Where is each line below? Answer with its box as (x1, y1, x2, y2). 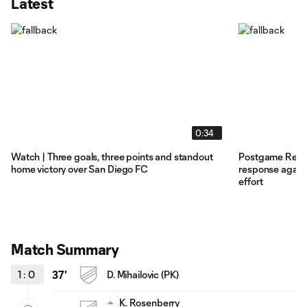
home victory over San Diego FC (11, 162, 148, 175)
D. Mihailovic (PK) (107, 268, 179, 280)
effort (238, 175, 265, 187)
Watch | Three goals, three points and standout (11, 150, 213, 162)
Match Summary (11, 240, 120, 258)
